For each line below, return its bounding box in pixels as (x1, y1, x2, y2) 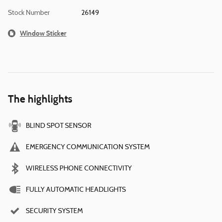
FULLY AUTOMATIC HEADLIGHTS (26, 186, 126, 194)
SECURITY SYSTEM (26, 208, 83, 216)
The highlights (8, 93, 72, 106)
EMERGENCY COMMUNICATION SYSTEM (26, 144, 150, 152)
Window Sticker (20, 29, 66, 38)
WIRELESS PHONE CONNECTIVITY (26, 165, 132, 173)
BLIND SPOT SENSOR (26, 122, 91, 130)
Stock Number (8, 9, 50, 17)
